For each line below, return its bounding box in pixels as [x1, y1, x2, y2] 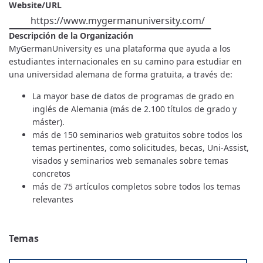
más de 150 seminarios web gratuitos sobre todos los [32, 129, 242, 141]
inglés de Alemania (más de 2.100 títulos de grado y [32, 103, 237, 115]
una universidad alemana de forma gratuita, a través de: [9, 69, 232, 80]
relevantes [32, 194, 73, 205]
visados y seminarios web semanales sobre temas [32, 155, 228, 167]
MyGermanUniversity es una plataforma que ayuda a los [9, 43, 231, 55]
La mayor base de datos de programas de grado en [32, 90, 234, 102]
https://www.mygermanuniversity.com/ [31, 14, 205, 27]
